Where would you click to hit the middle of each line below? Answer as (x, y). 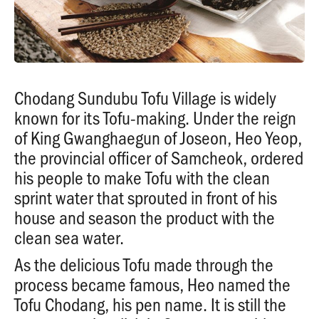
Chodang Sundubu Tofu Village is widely (145, 97)
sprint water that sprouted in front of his (146, 197)
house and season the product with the (145, 217)
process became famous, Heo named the (152, 284)
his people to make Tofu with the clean (142, 177)
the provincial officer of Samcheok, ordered (159, 157)
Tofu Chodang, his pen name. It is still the (150, 304)
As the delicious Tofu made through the (144, 264)
